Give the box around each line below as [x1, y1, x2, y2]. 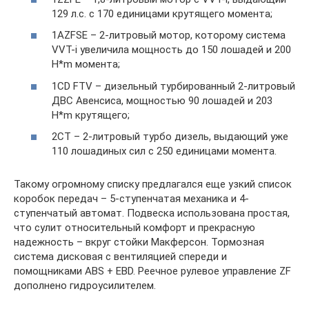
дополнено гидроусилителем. [14, 279, 156, 292]
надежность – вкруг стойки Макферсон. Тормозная [14, 236, 264, 249]
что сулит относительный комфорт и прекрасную [14, 221, 255, 235]
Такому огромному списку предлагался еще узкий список [14, 178, 292, 191]
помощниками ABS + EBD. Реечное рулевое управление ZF [14, 265, 291, 278]
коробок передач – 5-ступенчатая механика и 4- [14, 192, 249, 206]
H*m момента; [52, 58, 120, 71]
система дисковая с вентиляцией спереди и [14, 250, 227, 263]
